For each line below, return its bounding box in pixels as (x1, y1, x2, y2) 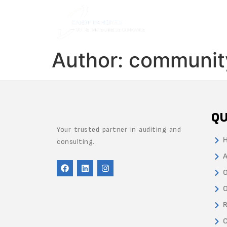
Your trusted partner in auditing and (57, 125, 181, 134)
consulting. (57, 137, 95, 146)
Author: (52, 48, 129, 73)
